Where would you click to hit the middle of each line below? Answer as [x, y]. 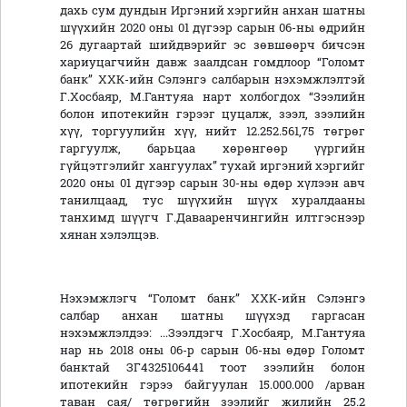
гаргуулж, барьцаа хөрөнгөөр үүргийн [213, 149]
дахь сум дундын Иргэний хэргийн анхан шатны [213, 10]
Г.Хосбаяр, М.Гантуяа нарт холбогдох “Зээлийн [213, 97]
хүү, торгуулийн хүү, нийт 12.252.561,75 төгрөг [213, 131]
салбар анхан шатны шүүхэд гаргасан [213, 316]
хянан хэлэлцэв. [109, 235]
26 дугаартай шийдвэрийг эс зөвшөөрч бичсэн [213, 45]
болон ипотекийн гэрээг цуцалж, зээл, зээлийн [213, 114]
